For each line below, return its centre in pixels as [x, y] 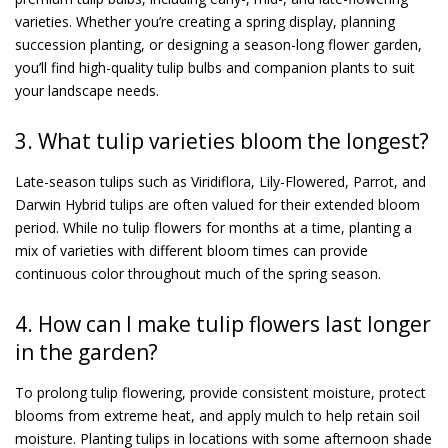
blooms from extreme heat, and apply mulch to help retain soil [217, 415]
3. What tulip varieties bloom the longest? [222, 140]
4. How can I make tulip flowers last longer [223, 323]
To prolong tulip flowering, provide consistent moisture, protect [220, 392]
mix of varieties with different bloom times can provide [191, 250]
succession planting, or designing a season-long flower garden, [218, 44]
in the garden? [86, 351]
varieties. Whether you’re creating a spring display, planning [205, 21]
